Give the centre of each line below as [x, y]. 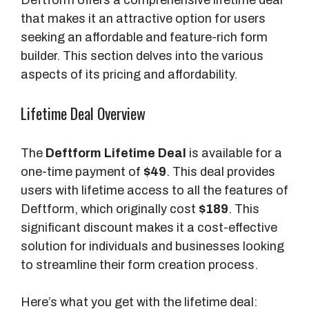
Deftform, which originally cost [110, 209]
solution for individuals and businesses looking [152, 246]
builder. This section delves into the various [142, 56]
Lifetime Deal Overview [83, 113]
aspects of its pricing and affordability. [129, 74]
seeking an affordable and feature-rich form [144, 37]
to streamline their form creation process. [139, 265]
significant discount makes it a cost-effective [149, 227]
